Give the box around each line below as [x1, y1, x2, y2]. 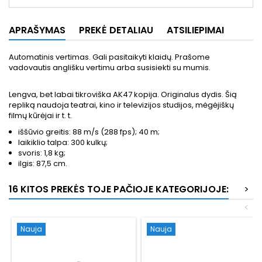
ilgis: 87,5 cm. [18, 157, 67, 169]
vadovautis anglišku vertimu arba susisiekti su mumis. [9, 61, 211, 73]
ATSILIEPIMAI [167, 23, 224, 37]
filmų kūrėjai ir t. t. [9, 109, 72, 121]
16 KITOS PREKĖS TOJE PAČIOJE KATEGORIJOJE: [9, 182, 229, 196]
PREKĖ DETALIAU [79, 23, 153, 37]
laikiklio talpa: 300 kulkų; [18, 136, 108, 148]
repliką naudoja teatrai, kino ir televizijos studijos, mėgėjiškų [9, 99, 234, 111]
